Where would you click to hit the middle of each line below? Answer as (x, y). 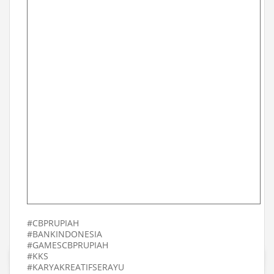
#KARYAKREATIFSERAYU (76, 267)
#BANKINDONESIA (65, 234)
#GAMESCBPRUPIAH (68, 245)
